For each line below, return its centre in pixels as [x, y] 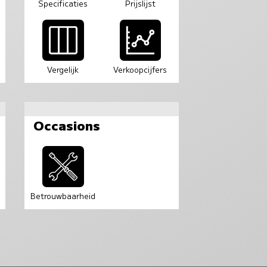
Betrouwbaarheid [63, 196]
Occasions [66, 125]
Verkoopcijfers [140, 70]
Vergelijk [63, 70]
